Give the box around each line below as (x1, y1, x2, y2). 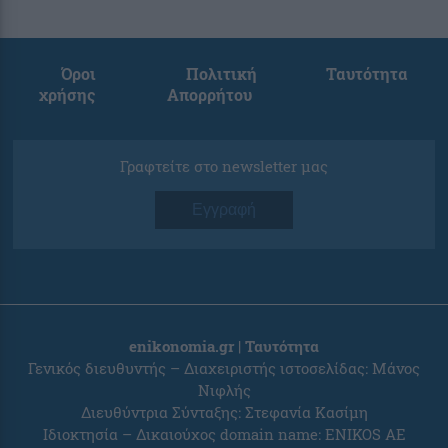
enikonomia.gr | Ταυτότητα (129, 335, 319, 356)
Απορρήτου (166, 83, 252, 105)
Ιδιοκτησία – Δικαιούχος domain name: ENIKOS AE (42, 423, 406, 444)
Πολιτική (185, 62, 257, 84)
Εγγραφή (192, 200, 256, 218)
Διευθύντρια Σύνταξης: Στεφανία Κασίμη (80, 401, 368, 422)
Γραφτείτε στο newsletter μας (120, 155, 328, 176)
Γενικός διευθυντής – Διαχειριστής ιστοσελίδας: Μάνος (28, 357, 420, 378)
